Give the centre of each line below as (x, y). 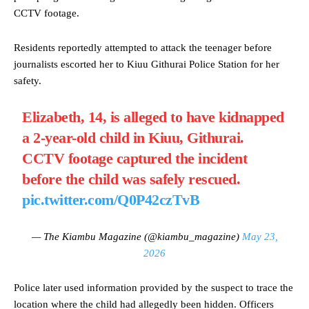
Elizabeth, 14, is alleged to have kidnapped (153, 117)
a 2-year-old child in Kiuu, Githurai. (133, 137)
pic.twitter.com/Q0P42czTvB (111, 199)
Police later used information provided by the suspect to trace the (153, 287)
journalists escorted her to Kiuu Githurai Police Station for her (147, 64)
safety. (28, 80)
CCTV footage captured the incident (135, 158)
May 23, (260, 236)
